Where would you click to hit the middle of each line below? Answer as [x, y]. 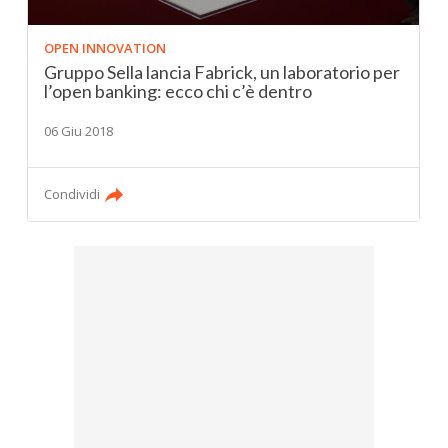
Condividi [72, 194]
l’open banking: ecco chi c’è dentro [178, 91]
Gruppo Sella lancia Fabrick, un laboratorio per [222, 72]
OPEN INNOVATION [105, 48]
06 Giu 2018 [79, 131]
